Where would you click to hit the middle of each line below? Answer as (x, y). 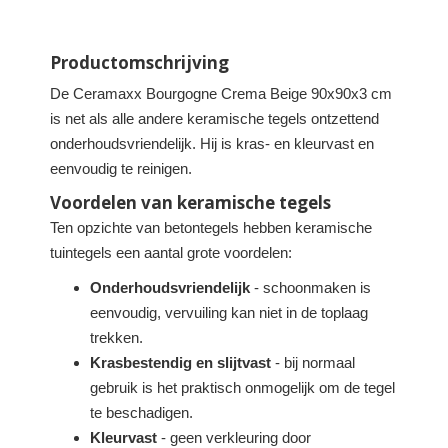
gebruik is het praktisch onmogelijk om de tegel (242, 387)
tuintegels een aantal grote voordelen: (171, 252)
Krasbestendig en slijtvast (180, 362)
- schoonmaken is (310, 287)
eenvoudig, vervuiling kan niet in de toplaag (229, 312)
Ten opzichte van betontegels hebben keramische (211, 227)
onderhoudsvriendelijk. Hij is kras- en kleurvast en (212, 143)
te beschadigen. (141, 412)
